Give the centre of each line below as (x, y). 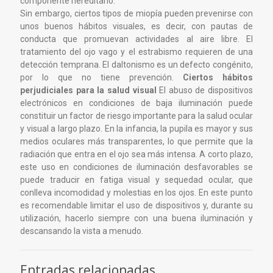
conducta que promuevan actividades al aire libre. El (136, 39)
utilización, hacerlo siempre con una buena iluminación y (136, 218)
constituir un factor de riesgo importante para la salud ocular (136, 115)
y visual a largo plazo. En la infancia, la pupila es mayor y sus (136, 128)
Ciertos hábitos (218, 77)
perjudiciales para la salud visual (88, 90)
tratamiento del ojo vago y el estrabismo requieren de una (136, 51)
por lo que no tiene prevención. (101, 77)
